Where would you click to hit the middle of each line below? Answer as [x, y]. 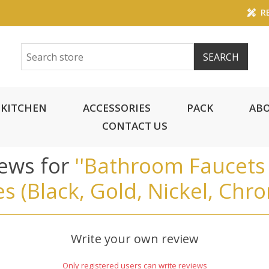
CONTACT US [134, 126]
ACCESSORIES [117, 108]
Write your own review [134, 239]
